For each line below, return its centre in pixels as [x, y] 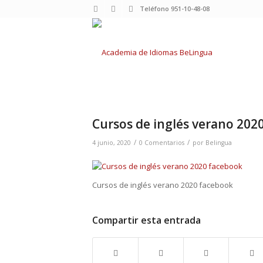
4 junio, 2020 [112, 143]
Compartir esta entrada [146, 220]
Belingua [219, 143]
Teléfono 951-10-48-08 [175, 9]
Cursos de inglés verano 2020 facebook [163, 185]
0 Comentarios [162, 143]
